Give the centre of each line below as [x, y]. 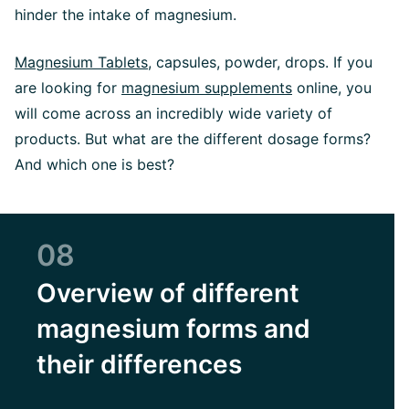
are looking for [68, 87]
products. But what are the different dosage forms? [193, 138]
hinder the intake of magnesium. [126, 14]
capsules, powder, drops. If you [262, 62]
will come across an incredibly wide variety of [173, 113]
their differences [139, 364]
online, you [332, 87]
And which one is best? [94, 164]
